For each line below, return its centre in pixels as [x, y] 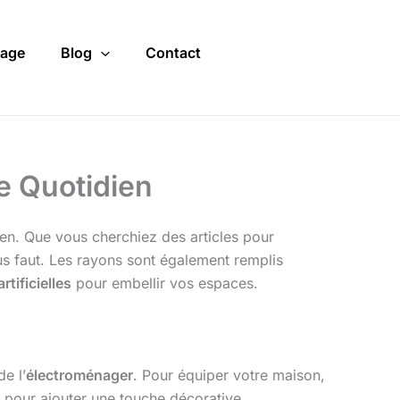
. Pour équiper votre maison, [229, 375]
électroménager [79, 375]
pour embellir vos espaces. [165, 283]
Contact [173, 53]
